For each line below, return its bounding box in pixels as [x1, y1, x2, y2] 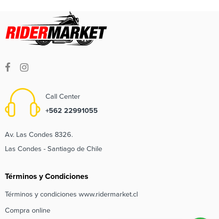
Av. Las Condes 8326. [5, 130, 73, 139]
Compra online [5, 206, 50, 215]
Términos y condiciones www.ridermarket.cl [5, 190, 138, 198]
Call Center [45, 92, 80, 101]
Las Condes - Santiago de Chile [5, 144, 102, 153]
